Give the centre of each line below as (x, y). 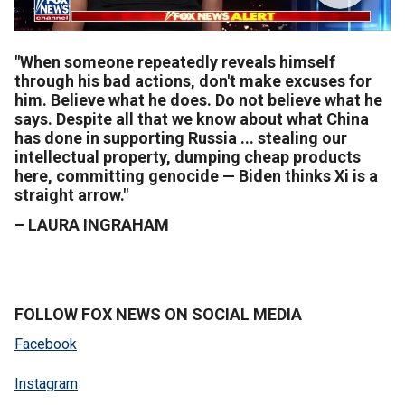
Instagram (46, 384)
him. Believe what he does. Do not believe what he (198, 100)
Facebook (46, 344)
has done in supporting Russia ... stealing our (181, 138)
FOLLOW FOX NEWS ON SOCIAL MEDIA (158, 315)
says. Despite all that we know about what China (192, 119)
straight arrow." (71, 195)
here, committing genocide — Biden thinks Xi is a (196, 176)
